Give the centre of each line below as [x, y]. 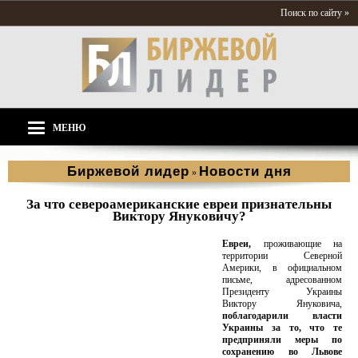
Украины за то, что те [282, 328]
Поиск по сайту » [315, 13]
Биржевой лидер [128, 171]
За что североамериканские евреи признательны [179, 204]
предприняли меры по [282, 340]
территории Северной [282, 256]
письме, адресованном [282, 280]
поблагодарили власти [282, 316]
